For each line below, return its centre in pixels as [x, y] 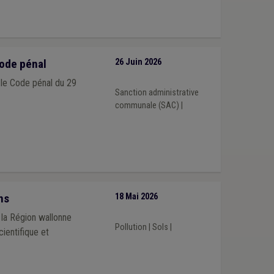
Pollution [131, 227]
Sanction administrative [157, 92]
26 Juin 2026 [138, 62]
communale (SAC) [147, 105]
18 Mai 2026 [136, 197]
